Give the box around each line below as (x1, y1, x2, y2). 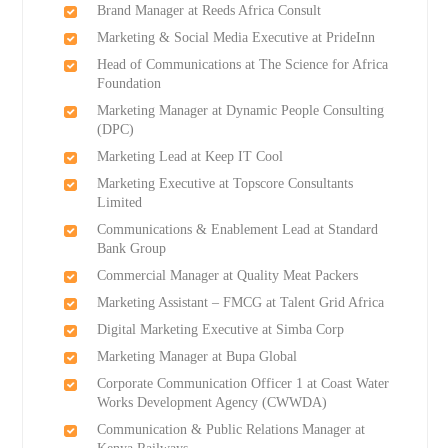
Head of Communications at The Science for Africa (96, 57, 388, 73)
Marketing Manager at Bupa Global (96, 349, 297, 365)
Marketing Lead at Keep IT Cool (96, 149, 283, 165)
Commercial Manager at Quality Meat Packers (96, 268, 358, 284)
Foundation (96, 76, 161, 92)
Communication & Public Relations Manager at (96, 422, 365, 438)
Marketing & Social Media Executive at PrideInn (96, 30, 375, 46)
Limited (96, 195, 142, 211)
